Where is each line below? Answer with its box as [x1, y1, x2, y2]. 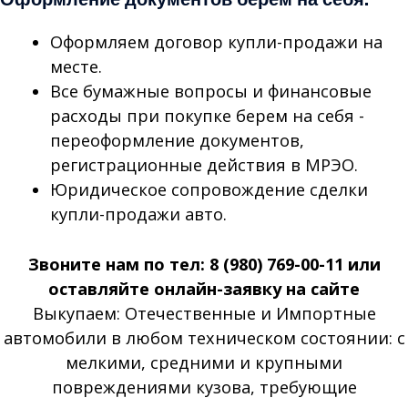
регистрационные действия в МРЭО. [49, 154, 358, 177]
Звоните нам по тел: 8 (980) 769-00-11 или [27, 252, 381, 275]
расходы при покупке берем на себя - [49, 105, 364, 127]
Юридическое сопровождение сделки [49, 178, 368, 201]
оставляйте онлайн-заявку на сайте [48, 277, 360, 300]
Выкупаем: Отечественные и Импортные [32, 301, 376, 324]
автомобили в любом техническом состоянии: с [3, 326, 405, 349]
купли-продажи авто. [49, 203, 227, 226]
